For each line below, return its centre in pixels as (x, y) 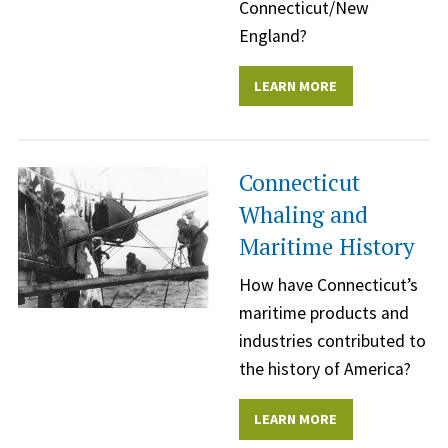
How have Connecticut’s (328, 285)
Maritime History (327, 247)
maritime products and (324, 313)
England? (273, 35)
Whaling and (303, 215)
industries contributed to (332, 341)
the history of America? (325, 369)
